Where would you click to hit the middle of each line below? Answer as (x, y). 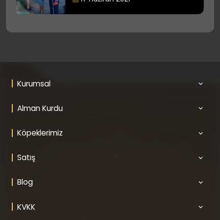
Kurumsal (34, 83)
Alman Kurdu (40, 108)
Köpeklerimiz (40, 133)
